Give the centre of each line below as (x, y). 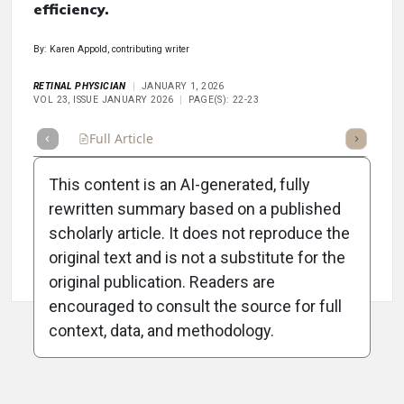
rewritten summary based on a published (195, 209)
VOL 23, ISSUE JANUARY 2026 (104, 100)
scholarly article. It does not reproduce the (199, 234)
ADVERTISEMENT (202, 350)
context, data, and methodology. (161, 331)
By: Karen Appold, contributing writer (111, 50)
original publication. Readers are (162, 282)
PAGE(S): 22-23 (224, 100)
